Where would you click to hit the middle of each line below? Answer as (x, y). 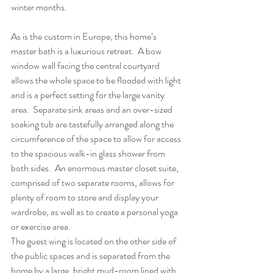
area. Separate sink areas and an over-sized (93, 109)
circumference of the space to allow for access (97, 139)
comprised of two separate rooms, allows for (94, 183)
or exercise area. (41, 226)
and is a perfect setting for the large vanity (89, 95)
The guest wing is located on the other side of (94, 241)
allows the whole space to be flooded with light (97, 80)
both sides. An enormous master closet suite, (96, 168)
